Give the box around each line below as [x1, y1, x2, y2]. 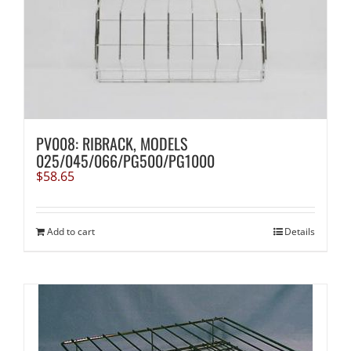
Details [284, 225, 316, 239]
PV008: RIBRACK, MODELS [35, 132, 187, 156]
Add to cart [46, 225, 95, 239]
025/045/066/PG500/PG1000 [35, 149, 215, 173]
